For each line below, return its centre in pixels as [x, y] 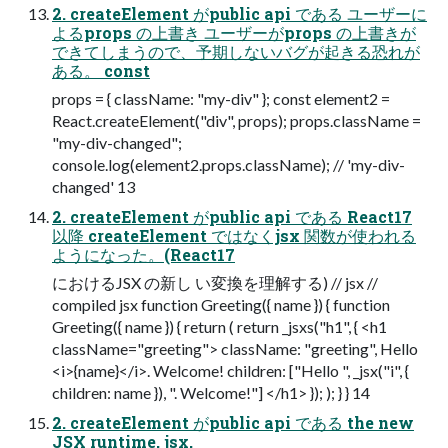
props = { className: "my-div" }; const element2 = [221, 99]
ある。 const [101, 71]
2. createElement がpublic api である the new [233, 423]
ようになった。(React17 [143, 255]
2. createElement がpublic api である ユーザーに [239, 14]
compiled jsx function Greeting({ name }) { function [221, 305]
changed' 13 [93, 187]
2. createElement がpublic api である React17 [232, 217]
